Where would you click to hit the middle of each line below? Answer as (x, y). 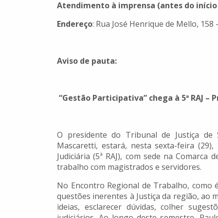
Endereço (75, 24)
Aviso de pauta (86, 61)
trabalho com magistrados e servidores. (129, 167)
